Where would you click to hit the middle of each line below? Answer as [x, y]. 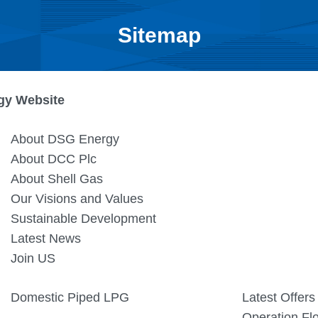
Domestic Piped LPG [70, 297]
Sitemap [159, 35]
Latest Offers [278, 297]
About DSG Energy [65, 139]
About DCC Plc [54, 159]
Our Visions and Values [77, 199]
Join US [33, 258]
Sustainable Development [83, 219]
